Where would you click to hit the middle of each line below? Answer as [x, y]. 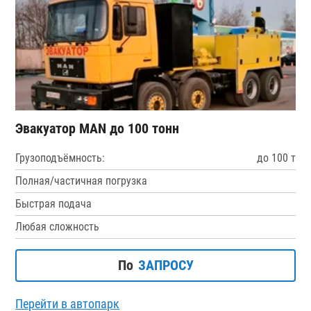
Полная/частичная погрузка [82, 180]
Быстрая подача [54, 203]
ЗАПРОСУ [166, 265]
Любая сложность [58, 226]
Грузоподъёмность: [60, 158]
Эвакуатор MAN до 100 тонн [98, 128]
